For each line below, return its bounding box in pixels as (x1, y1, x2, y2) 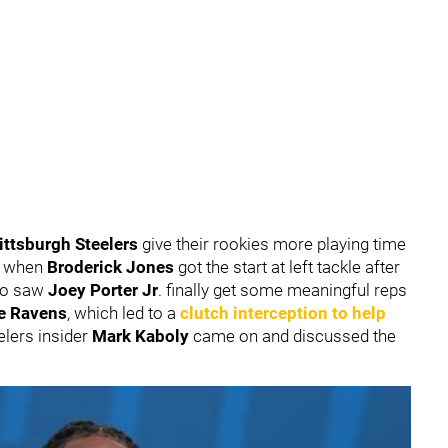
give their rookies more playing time (138, 234, 406, 254)
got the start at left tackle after (174, 257, 400, 277)
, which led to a (67, 303, 176, 323)
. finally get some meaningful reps (158, 280, 407, 300)
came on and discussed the (189, 326, 396, 346)
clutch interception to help (176, 303, 386, 323)
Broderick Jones (47, 257, 174, 277)
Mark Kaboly (92, 326, 189, 346)
